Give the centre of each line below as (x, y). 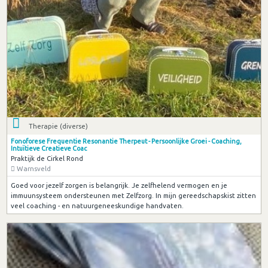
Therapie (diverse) (59, 126)
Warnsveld (33, 169)
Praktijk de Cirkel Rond (47, 159)
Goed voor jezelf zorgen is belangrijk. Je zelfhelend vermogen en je (119, 185)
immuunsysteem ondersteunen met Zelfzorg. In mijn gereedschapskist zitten (133, 195)
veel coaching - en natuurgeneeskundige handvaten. (97, 205)
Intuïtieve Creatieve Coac (48, 149)
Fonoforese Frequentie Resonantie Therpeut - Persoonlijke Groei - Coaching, (126, 141)
